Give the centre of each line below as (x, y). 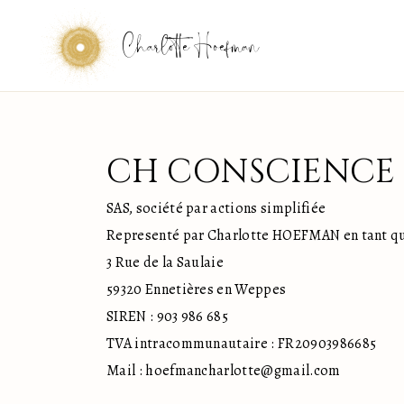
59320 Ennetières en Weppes (197, 289)
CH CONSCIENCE (251, 172)
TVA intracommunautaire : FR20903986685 (242, 344)
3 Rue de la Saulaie (165, 262)
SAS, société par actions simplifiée (216, 208)
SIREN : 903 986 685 (168, 317)
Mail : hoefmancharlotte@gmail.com (224, 371)
